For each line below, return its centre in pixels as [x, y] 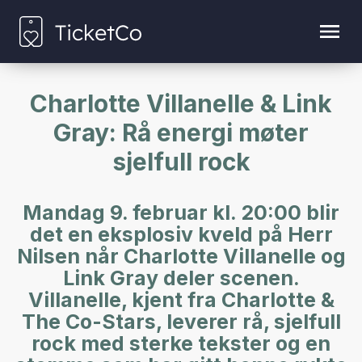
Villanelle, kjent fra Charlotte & [181, 299]
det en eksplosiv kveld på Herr [181, 234]
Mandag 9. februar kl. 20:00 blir [181, 212]
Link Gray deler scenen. [181, 278]
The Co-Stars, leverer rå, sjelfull [181, 321]
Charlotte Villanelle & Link [181, 103]
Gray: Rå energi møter [181, 132]
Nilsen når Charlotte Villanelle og [181, 256]
